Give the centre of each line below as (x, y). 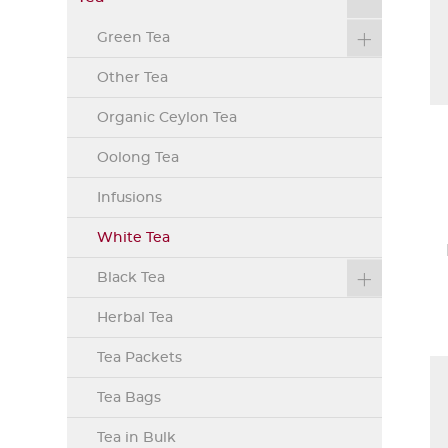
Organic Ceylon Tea (167, 118)
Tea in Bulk (137, 438)
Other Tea (133, 78)
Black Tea (131, 278)
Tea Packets (140, 358)
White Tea (134, 238)
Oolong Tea (138, 158)
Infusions (130, 198)
